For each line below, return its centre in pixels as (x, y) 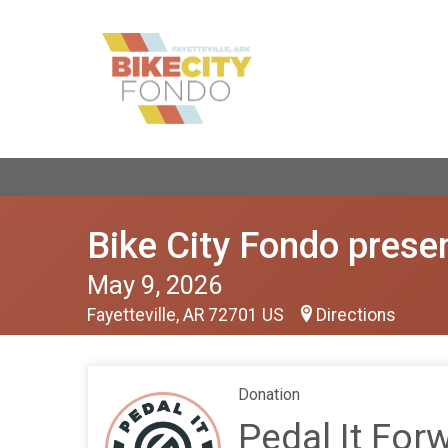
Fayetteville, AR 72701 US (187, 315)
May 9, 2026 (154, 285)
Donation (269, 394)
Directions (356, 315)
